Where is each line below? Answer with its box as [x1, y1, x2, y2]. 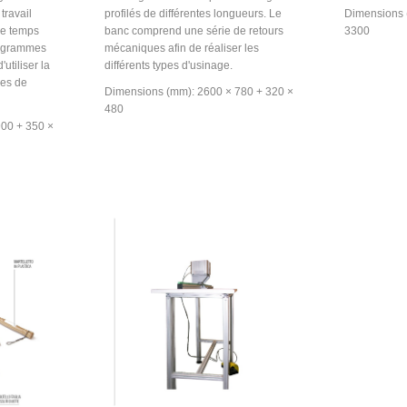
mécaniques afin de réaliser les [104, 41, 259, 55]
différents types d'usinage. [104, 58, 233, 72]
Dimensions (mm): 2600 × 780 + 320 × [104, 84, 293, 98]
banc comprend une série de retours [104, 24, 283, 37]
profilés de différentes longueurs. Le [104, 6, 282, 20]
